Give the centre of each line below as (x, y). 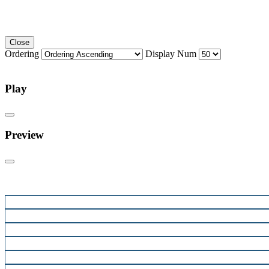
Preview (24, 134)
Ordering (23, 53)
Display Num (171, 53)
